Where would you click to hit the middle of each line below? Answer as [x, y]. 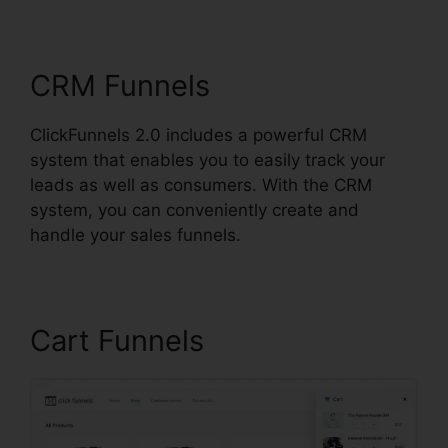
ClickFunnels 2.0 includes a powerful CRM [198, 135]
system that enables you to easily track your [207, 160]
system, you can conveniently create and [194, 210]
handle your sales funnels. [135, 235]
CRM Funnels [120, 86]
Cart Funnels [117, 341]
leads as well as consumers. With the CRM [201, 185]
